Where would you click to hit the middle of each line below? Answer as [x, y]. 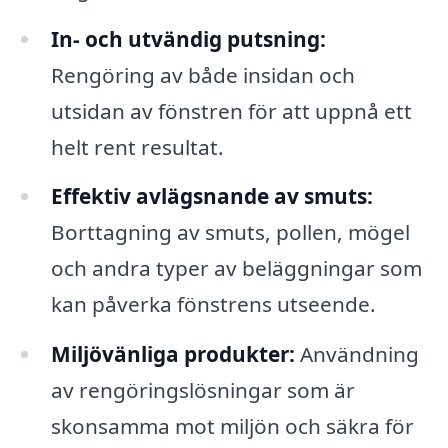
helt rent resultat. [137, 146]
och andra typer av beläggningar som [236, 268]
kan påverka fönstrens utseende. [213, 304]
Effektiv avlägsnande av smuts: [211, 196]
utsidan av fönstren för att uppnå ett [231, 110]
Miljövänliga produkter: [172, 354]
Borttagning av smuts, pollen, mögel [230, 232]
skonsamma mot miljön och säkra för [232, 426]
